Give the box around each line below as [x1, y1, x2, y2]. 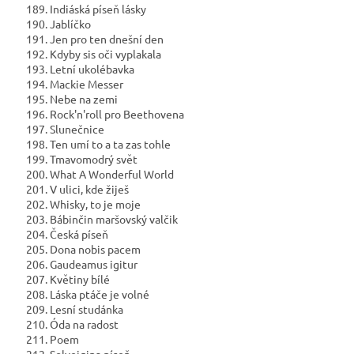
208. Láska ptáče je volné [24, 287, 149, 302]
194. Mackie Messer [24, 77, 123, 92]
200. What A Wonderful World [24, 167, 174, 182]
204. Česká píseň [24, 227, 108, 242]
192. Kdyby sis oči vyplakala [24, 47, 161, 62]
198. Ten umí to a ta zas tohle [24, 137, 171, 152]
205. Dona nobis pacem [24, 242, 141, 257]
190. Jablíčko [24, 17, 91, 32]
